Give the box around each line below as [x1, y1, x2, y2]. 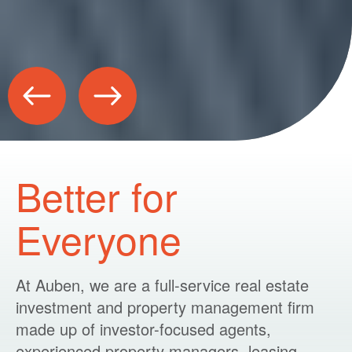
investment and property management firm [16, 295, 314, 318]
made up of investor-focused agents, [16, 317, 271, 340]
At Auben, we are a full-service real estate [16, 273, 309, 296]
